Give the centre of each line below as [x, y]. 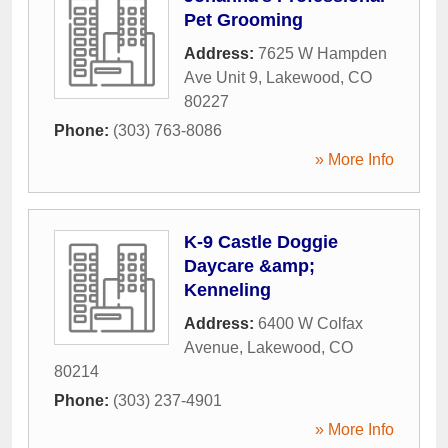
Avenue [211, 347]
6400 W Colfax [310, 323]
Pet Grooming [243, 19]
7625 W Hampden [322, 53]
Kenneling [227, 289]
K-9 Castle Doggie [261, 241]
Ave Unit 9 [221, 77]
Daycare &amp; [249, 265]
